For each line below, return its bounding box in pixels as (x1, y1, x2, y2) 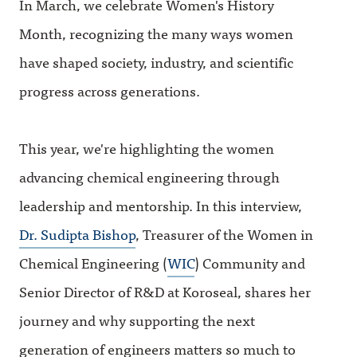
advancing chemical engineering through (19, 164, 280, 188)
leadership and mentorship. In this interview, (19, 193, 302, 217)
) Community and (194, 250, 305, 274)
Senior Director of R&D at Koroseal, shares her (19, 279, 311, 303)
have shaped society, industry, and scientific (19, 49, 293, 73)
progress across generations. (19, 78, 200, 102)
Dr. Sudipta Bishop (19, 222, 135, 245)
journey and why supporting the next (19, 308, 255, 331)
